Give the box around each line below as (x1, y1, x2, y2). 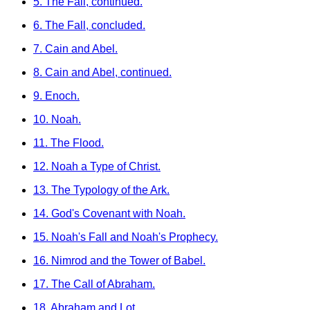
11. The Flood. (33, 137, 104, 149)
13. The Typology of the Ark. (33, 184, 170, 196)
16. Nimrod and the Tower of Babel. (33, 255, 206, 266)
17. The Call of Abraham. (33, 278, 155, 290)
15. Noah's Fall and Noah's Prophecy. (33, 231, 218, 243)
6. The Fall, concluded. (33, 19, 145, 31)
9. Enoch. (33, 90, 80, 102)
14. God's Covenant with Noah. (33, 208, 185, 219)
